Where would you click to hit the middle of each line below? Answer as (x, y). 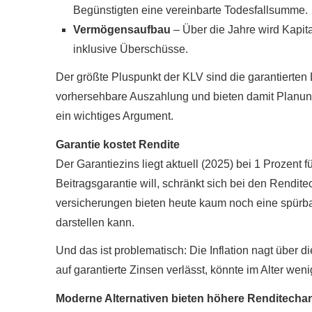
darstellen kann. (95, 222)
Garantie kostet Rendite (118, 144)
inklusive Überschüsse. (131, 49)
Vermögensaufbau (122, 29)
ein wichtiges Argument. (115, 116)
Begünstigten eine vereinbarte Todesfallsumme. (190, 10)
